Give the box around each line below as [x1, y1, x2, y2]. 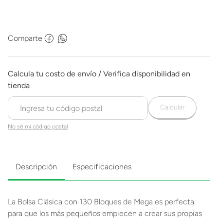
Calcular [160, 103, 185, 111]
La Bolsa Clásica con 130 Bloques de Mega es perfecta [8, 197, 194, 206]
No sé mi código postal [8, 123, 68, 130]
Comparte [8, 34, 42, 43]
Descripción [16, 162, 57, 171]
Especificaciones [73, 162, 131, 171]
